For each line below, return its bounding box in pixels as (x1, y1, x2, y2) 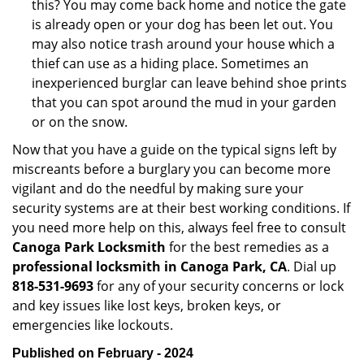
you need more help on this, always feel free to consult (12, 219, 346, 236)
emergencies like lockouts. (12, 316, 173, 334)
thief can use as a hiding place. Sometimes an (32, 54, 309, 72)
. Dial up (287, 258, 336, 275)
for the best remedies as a (166, 238, 329, 256)
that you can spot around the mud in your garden (32, 93, 336, 111)
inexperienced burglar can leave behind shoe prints (32, 74, 347, 92)
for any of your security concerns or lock (93, 277, 344, 295)
